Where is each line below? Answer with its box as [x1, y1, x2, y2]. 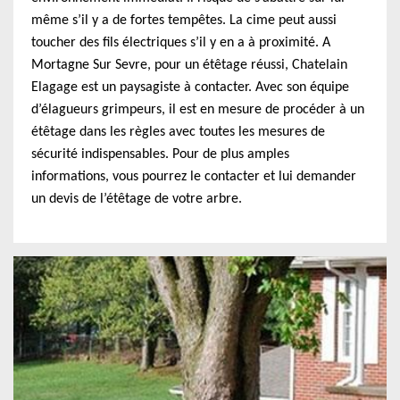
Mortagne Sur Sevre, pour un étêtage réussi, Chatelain [31, 58, 347, 72]
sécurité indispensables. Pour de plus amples [31, 147, 289, 162]
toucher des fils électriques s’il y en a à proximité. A [31, 36, 330, 50]
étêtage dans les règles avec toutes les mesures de [31, 125, 325, 139]
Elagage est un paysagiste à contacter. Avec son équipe [31, 80, 349, 95]
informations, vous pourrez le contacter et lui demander [31, 170, 356, 184]
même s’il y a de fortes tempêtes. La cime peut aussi [31, 13, 337, 28]
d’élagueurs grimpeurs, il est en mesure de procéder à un [31, 103, 364, 117]
